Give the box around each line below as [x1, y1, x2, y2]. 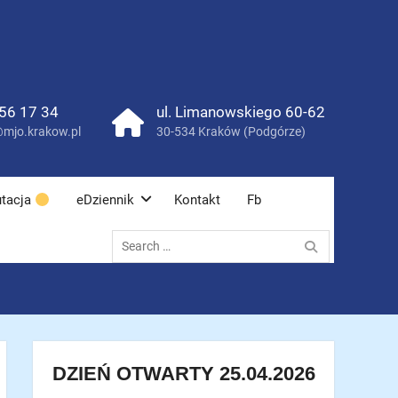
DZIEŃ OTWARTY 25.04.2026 [52, 362, 315, 385]
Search [111, 224, 149, 238]
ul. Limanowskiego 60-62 [156, 103, 325, 121]
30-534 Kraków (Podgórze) [156, 124, 306, 139]
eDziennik [76, 192, 135, 208]
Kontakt [174, 192, 221, 208]
